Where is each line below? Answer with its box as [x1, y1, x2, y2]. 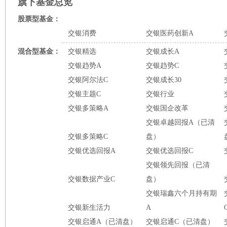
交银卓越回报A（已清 [146, 119, 215, 126]
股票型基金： [18, 15, 60, 23]
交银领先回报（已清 [146, 161, 210, 169]
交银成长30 [146, 76, 181, 84]
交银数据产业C [68, 175, 115, 183]
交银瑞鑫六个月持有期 [146, 190, 217, 197]
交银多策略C [68, 133, 108, 140]
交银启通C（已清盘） [146, 218, 214, 225]
